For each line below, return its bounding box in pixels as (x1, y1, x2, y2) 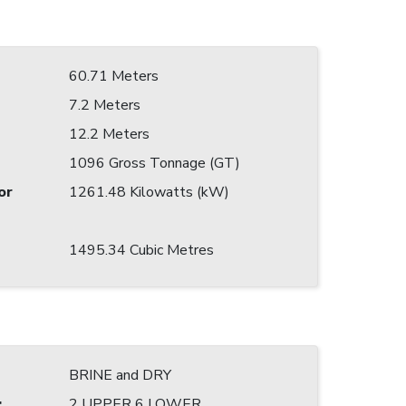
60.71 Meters (69, 66, 159, 87)
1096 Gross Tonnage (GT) (69, 153, 240, 174)
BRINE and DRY (69, 365, 171, 386)
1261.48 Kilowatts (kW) (69, 182, 229, 203)
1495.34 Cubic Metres (69, 240, 214, 261)
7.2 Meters (69, 95, 140, 116)
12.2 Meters (69, 124, 150, 145)
